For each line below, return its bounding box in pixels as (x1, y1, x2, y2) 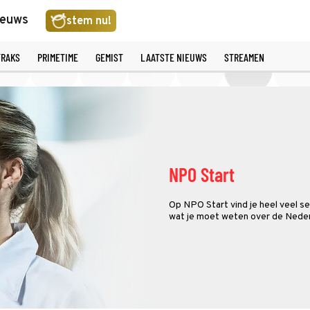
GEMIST (95, 51, 123, 64)
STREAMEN (224, 51, 264, 64)
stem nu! (66, 14, 111, 28)
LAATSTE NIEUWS (140, 51, 207, 64)
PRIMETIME (37, 51, 78, 64)
